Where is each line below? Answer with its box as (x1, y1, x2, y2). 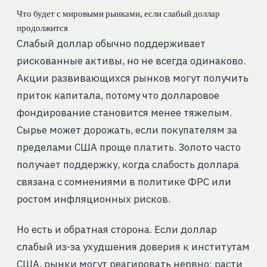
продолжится (16, 23, 68, 34)
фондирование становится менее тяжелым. (16, 106, 232, 120)
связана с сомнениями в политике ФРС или (16, 175, 231, 189)
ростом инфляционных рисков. (16, 193, 170, 206)
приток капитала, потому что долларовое (16, 89, 219, 103)
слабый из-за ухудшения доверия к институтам (16, 240, 250, 254)
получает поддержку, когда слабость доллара (16, 158, 239, 172)
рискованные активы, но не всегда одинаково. (16, 54, 246, 68)
